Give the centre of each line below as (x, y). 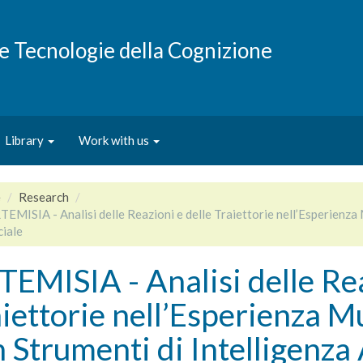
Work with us (115, 140)
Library (26, 140)
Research (43, 197)
